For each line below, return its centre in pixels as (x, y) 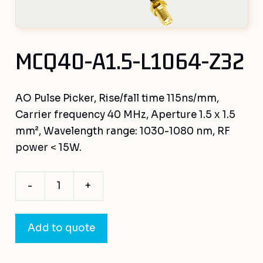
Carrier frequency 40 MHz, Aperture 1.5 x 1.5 (125, 115)
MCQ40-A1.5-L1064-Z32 (129, 62)
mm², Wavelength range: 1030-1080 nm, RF (122, 131)
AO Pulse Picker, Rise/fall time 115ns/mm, (117, 99)
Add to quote (61, 228)
